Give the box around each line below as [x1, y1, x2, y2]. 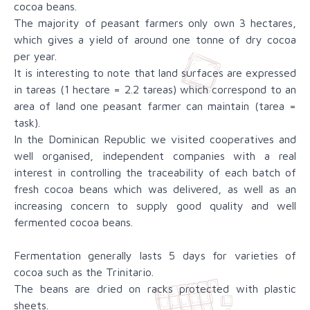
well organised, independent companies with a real [14, 149, 296, 163]
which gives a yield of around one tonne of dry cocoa [14, 33, 296, 46]
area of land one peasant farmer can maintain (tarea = [14, 100, 296, 113]
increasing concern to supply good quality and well [14, 199, 296, 212]
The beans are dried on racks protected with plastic [14, 282, 296, 295]
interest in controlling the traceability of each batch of [14, 166, 296, 179]
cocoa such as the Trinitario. [14, 266, 154, 279]
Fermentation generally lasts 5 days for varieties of [14, 249, 296, 262]
